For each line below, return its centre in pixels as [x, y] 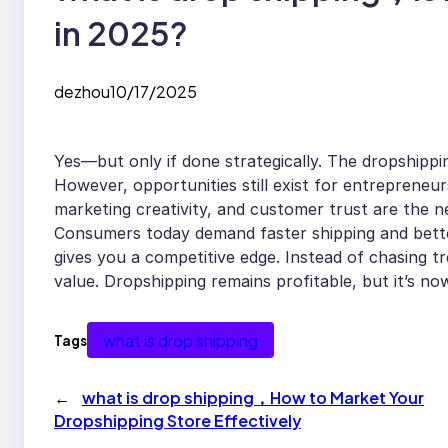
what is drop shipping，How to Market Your [253, 397]
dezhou [82, 92]
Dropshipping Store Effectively [177, 420]
